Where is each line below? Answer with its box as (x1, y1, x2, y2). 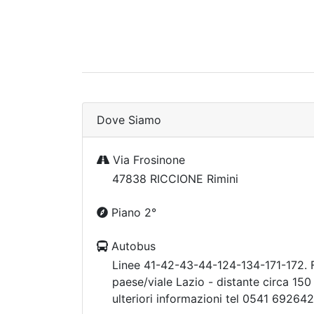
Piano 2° (108, 205, 156, 219)
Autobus (108, 239, 156, 253)
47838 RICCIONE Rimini (112, 172, 238, 186)
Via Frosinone (109, 153, 185, 167)
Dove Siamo (97, 113, 161, 127)
